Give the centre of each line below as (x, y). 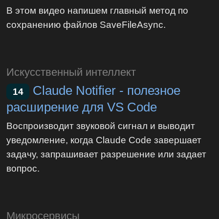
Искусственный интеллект (71, 72)
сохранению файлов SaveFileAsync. (86, 24)
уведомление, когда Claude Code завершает (104, 140)
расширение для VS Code (82, 107)
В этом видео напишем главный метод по (98, 10)
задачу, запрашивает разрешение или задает (107, 154)
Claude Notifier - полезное (107, 91)
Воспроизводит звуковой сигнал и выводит (101, 125)
